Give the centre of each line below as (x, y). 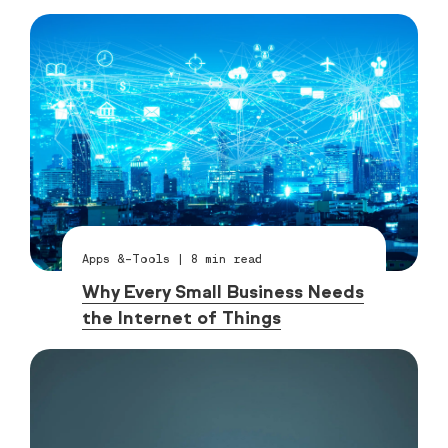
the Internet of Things (182, 317)
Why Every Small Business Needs (223, 291)
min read (230, 258)
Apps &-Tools (126, 258)
